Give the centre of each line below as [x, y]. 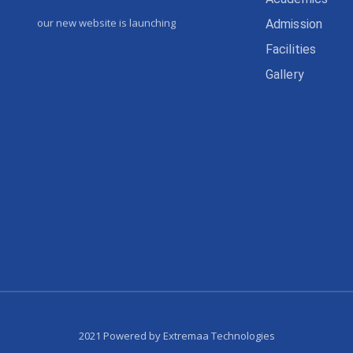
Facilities [291, 49]
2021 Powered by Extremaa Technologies [176, 335]
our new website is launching [106, 17]
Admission [294, 24]
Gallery [284, 74]
